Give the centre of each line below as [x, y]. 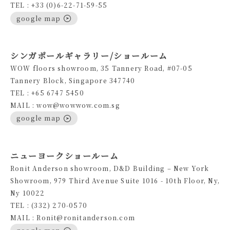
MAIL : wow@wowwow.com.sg [65, 105]
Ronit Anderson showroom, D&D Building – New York [110, 168]
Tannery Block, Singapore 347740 [73, 81]
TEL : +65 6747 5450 [47, 93]
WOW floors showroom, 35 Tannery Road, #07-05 [101, 68]
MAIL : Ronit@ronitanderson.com [73, 217]
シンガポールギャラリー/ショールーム [89, 56]
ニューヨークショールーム [65, 156]
